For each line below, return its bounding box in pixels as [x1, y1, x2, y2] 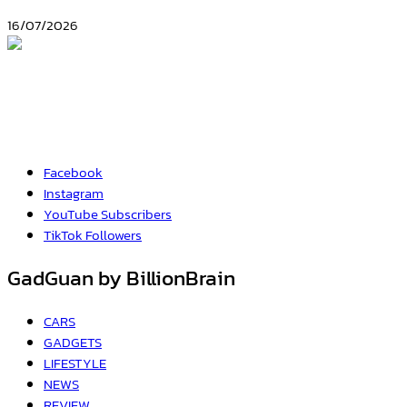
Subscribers [101, 203, 172, 225]
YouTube [44, 203, 98, 225]
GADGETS [44, 331, 102, 352]
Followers [85, 224, 142, 246]
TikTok [44, 224, 83, 246]
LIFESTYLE [44, 352, 106, 373]
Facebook [44, 162, 103, 184]
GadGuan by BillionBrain [7, 262, 235, 293]
